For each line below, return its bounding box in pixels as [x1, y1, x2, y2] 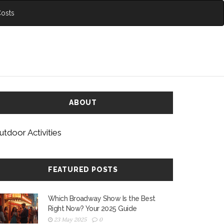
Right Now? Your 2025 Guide [48, 204, 137, 212]
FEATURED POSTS [47, 165, 118, 173]
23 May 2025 [52, 216, 88, 223]
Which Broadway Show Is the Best [48, 194, 155, 202]
